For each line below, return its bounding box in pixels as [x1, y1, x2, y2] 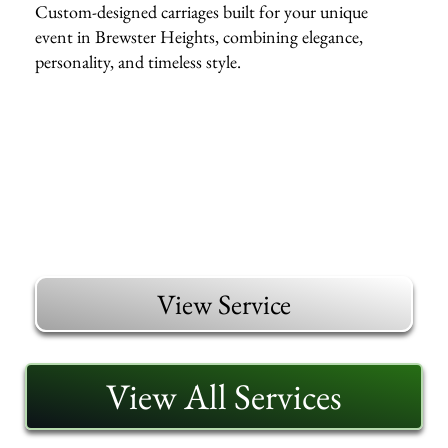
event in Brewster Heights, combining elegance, [35, 25, 364, 49]
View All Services [106, 373, 342, 421]
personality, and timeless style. [35, 50, 242, 74]
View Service [156, 286, 291, 323]
